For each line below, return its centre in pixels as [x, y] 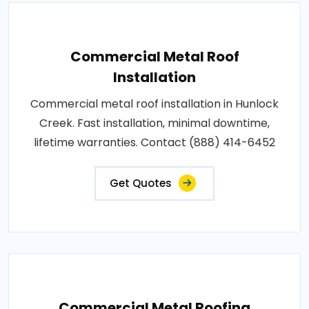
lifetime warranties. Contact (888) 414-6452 [154, 142]
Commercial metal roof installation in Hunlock [154, 103]
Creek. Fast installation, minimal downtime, [154, 123]
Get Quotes [141, 183]
